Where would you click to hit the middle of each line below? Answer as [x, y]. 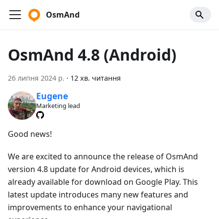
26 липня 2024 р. [36, 78]
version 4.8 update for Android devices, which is [96, 169]
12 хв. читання [96, 78]
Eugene [52, 96]
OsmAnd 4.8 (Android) [92, 55]
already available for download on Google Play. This [103, 182]
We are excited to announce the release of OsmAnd [103, 156]
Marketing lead [58, 106]
